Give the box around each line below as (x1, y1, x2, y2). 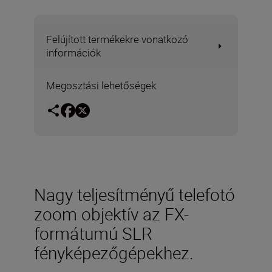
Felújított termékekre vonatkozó (46, 32, 188, 46)
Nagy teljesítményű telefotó (34, 182, 235, 206)
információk (46, 46, 101, 59)
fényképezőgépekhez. (34, 240, 194, 264)
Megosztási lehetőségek (46, 78, 156, 92)
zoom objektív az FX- (34, 202, 189, 225)
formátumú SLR (34, 221, 152, 245)
